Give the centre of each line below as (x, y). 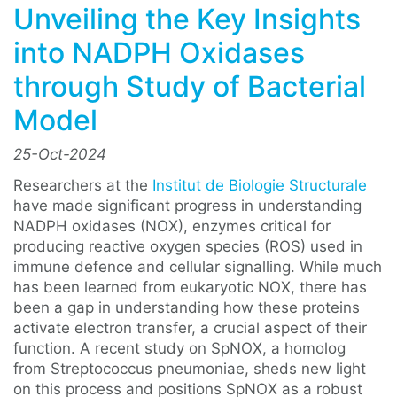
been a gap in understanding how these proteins (187, 307)
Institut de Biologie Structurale (260, 185)
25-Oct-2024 (60, 154)
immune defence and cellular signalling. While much (198, 267)
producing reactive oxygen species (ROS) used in (188, 246)
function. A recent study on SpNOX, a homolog (179, 348)
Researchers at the (83, 185)
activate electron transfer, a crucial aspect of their (190, 328)
